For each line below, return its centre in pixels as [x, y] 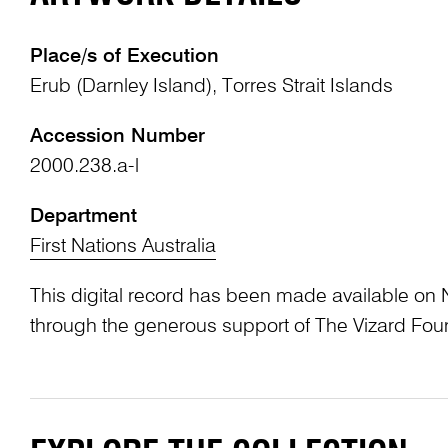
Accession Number [117, 136]
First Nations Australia [122, 246]
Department [83, 216]
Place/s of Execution [124, 56]
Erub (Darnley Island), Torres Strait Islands [211, 86]
